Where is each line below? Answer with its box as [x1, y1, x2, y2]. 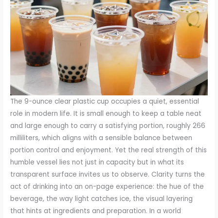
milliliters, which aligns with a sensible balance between [10, 133, 193, 143]
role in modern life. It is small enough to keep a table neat [10, 109, 202, 119]
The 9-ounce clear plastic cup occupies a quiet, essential [10, 97, 200, 107]
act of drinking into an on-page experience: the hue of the [10, 182, 204, 192]
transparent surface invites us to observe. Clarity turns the [10, 170, 205, 180]
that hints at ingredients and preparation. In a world [10, 206, 182, 216]
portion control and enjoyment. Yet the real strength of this [10, 145, 207, 155]
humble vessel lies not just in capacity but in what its [10, 158, 184, 167]
